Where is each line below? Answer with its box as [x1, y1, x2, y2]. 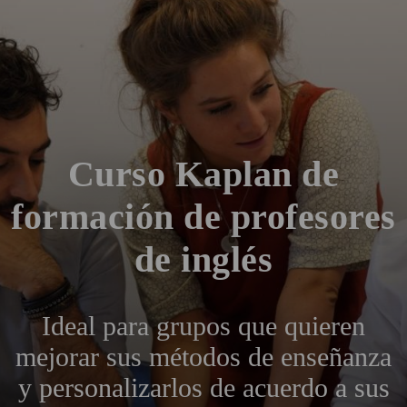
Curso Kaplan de [67, 153, 340, 194]
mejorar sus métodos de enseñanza [15, 341, 392, 372]
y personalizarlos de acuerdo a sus [17, 372, 390, 402]
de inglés [134, 238, 273, 280]
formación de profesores [11, 195, 396, 237]
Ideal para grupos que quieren [42, 310, 365, 341]
